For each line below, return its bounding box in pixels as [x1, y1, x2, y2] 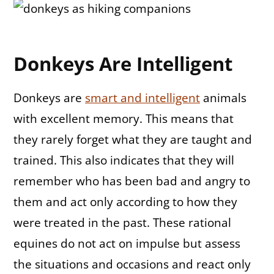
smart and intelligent [85, 90, 200, 106]
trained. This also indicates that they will [13, 152, 234, 169]
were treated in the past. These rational [13, 215, 231, 231]
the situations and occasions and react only [13, 256, 251, 273]
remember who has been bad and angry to [13, 173, 250, 190]
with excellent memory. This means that [13, 111, 234, 127]
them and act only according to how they [13, 194, 237, 210]
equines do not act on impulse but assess [13, 235, 240, 252]
